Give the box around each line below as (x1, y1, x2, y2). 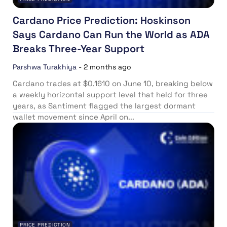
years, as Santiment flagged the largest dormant (13, 101, 196, 111)
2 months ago (84, 62, 131, 72)
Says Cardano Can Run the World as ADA (13, 28, 210, 42)
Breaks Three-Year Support (13, 42, 144, 56)
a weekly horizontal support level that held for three (13, 90, 208, 100)
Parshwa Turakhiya (13, 62, 77, 72)
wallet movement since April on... (13, 112, 134, 122)
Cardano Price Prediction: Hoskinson (13, 14, 191, 27)
